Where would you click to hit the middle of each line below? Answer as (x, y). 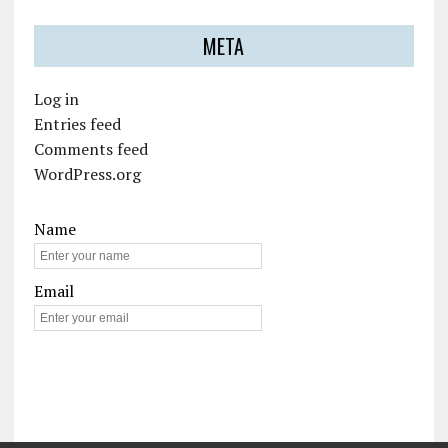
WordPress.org (87, 174)
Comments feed (90, 149)
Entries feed (77, 124)
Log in (56, 99)
